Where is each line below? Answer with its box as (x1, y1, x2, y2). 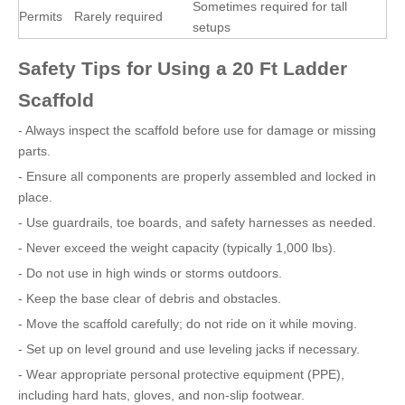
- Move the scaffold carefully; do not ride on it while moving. (18, 316, 357, 331)
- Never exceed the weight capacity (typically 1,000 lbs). (18, 240, 336, 255)
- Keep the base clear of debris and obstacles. (18, 291, 281, 306)
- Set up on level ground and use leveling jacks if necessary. (18, 342, 360, 356)
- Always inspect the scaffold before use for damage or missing (18, 123, 376, 137)
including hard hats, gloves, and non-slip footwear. (18, 388, 305, 402)
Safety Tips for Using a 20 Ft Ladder (18, 58, 347, 79)
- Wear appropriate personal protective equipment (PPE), (18, 367, 344, 381)
